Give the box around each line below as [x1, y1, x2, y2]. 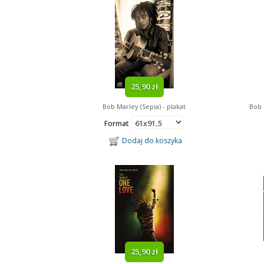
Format [104, 118, 131, 128]
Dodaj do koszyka [118, 136, 182, 146]
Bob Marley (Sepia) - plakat [103, 102, 186, 111]
